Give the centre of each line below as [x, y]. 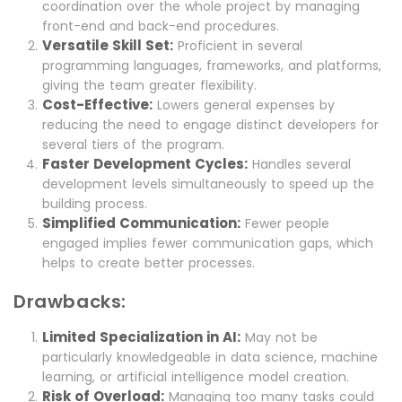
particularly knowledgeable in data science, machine [210, 358]
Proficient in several [238, 46]
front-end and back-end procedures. [161, 26]
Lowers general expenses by [244, 105]
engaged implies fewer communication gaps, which [208, 244]
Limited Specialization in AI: [141, 337]
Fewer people [285, 224]
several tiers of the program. [133, 145]
